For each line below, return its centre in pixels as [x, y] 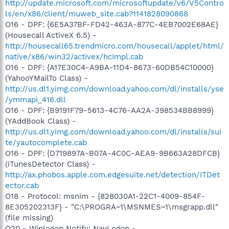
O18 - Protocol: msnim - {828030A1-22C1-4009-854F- [105, 196]
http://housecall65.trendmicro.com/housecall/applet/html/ [114, 46]
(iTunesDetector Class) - [50, 164]
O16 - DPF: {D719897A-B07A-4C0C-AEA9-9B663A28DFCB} [112, 153]
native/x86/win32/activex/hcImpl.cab [74, 57]
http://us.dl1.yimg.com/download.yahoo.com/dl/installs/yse [114, 89]
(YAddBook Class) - [41, 121]
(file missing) [29, 218]
